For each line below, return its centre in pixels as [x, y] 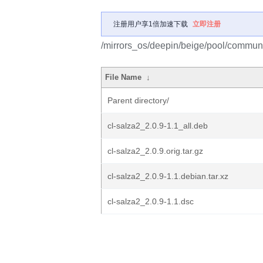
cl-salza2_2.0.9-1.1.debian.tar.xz [168, 176]
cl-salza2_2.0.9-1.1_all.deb [158, 126]
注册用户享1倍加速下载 [151, 24]
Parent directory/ [138, 100]
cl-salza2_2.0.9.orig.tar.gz [155, 151]
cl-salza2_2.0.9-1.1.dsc [151, 201]
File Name [124, 77]
